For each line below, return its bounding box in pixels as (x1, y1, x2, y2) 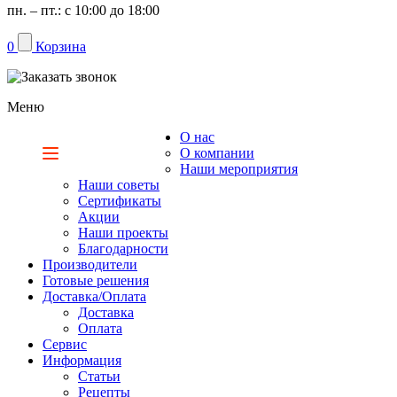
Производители (43, 257, 137, 272)
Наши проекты (78, 225, 168, 240)
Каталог (76, 145, 125, 160)
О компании (180, 145, 254, 160)
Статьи (78, 369, 121, 384)
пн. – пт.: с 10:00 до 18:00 (7, 3, 160, 18)
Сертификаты (78, 193, 161, 208)
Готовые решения (43, 273, 149, 288)
